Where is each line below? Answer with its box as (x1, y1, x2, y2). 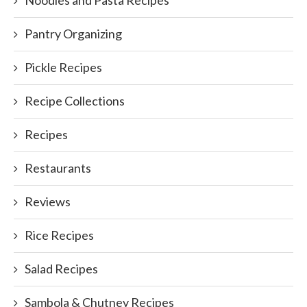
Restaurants (25, 160, 91, 175)
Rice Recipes (25, 228, 94, 243)
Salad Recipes (25, 261, 98, 276)
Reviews (25, 194, 71, 209)
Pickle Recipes (25, 60, 102, 75)
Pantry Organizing (25, 26, 122, 41)
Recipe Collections (25, 93, 125, 108)
